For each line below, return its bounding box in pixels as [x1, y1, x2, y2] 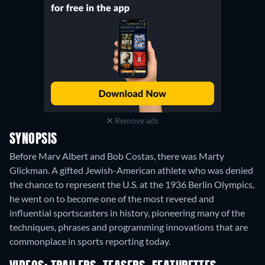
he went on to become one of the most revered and [9, 193, 214, 205]
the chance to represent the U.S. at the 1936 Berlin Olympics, [9, 179, 254, 190]
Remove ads [112, 115, 159, 126]
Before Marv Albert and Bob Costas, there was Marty [9, 150, 224, 162]
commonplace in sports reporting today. [9, 235, 170, 247]
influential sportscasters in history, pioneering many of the [9, 207, 245, 219]
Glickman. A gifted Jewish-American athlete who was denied [9, 164, 253, 176]
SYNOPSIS [9, 133, 57, 147]
